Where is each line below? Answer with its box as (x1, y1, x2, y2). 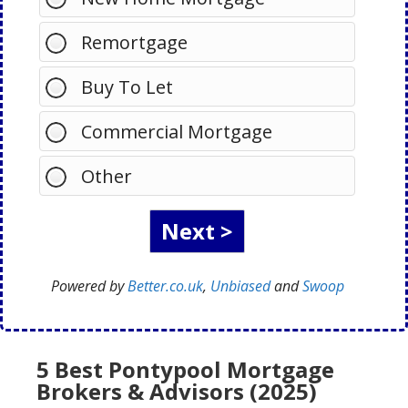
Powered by (50, 276, 127, 296)
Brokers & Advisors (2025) (36, 376, 317, 406)
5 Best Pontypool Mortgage (36, 354, 334, 384)
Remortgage (81, 30, 188, 55)
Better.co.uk (127, 276, 203, 296)
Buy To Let (81, 75, 173, 99)
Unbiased (209, 276, 270, 296)
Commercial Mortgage (81, 119, 272, 144)
